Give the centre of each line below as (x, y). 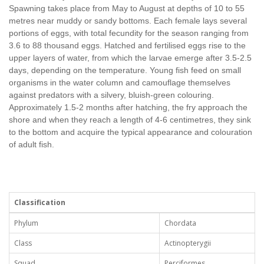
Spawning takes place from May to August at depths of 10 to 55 (127, 8)
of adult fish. (32, 144)
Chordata (180, 223)
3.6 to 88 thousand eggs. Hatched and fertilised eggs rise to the (127, 45)
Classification (40, 202)
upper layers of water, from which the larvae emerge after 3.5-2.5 (130, 58)
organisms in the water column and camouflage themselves (120, 82)
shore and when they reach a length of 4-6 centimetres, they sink (130, 120)
